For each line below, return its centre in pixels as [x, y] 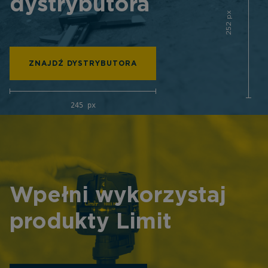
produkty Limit [91, 222]
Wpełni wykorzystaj [118, 196]
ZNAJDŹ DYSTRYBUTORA [83, 64]
